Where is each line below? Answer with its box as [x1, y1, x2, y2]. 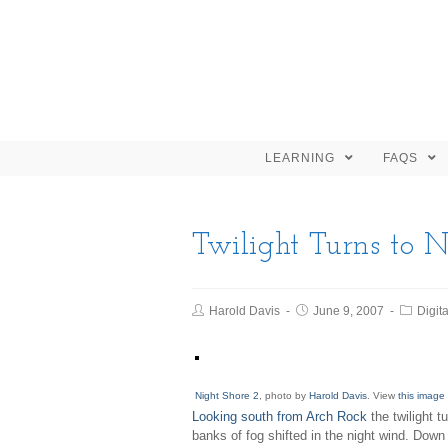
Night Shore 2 [195, 390, 259, 401]
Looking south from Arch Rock [192, 409, 367, 424]
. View [367, 390, 398, 401]
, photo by [259, 390, 309, 401]
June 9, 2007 [313, 304, 384, 318]
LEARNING [265, 151, 339, 165]
